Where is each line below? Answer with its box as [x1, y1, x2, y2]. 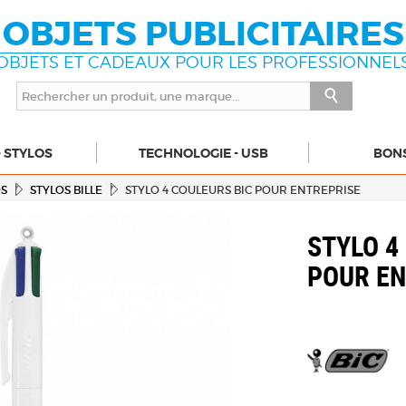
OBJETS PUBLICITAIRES [2, 13, 404, 56]
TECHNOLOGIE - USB [138, 144, 268, 161]
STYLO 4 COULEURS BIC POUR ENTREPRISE [125, 183, 361, 197]
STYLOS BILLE [30, 183, 102, 197]
